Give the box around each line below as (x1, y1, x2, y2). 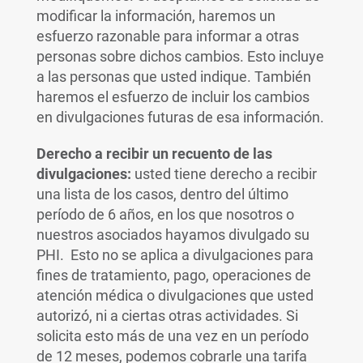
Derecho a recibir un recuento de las (36, 145, 272, 162)
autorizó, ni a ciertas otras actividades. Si (36, 307, 298, 324)
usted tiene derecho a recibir (130, 165, 317, 182)
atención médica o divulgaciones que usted (36, 287, 314, 304)
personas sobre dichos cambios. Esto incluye (36, 48, 324, 65)
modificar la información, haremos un (36, 7, 275, 24)
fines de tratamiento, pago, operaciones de (36, 267, 311, 284)
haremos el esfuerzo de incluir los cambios (36, 88, 310, 105)
